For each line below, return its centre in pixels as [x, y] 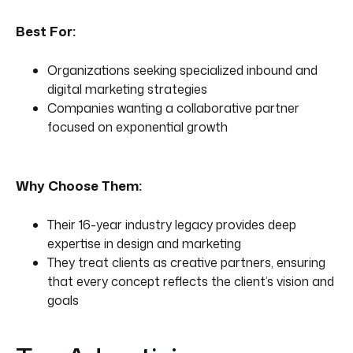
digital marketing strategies [127, 89]
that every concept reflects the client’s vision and [191, 281]
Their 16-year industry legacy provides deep [172, 224]
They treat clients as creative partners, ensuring [186, 262]
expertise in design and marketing [144, 243]
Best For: [46, 31]
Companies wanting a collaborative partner [173, 108]
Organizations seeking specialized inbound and [182, 70]
